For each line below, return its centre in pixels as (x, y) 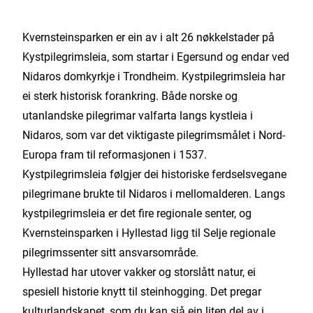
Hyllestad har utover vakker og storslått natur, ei (139, 272)
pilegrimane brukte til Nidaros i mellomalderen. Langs (154, 194)
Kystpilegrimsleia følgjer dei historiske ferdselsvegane (154, 174)
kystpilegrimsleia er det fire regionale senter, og (137, 213)
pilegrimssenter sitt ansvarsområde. (110, 253)
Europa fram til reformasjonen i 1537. (115, 155)
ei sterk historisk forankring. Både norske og (130, 96)
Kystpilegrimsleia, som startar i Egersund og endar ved (156, 57)
